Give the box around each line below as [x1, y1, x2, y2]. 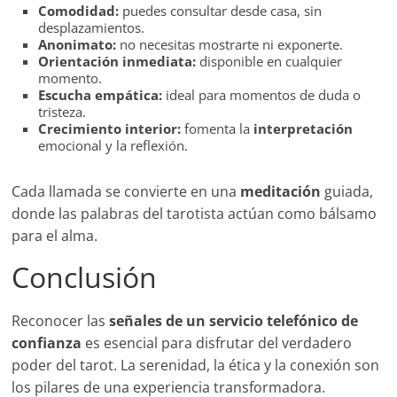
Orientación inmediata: [38, 52, 197, 71]
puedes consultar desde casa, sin [119, 2, 323, 20]
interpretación [253, 120, 354, 138]
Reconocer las [12, 311, 110, 331]
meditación [240, 182, 322, 202]
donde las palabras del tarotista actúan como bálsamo [12, 204, 378, 224]
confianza [12, 333, 82, 354]
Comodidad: [38, 2, 120, 20]
